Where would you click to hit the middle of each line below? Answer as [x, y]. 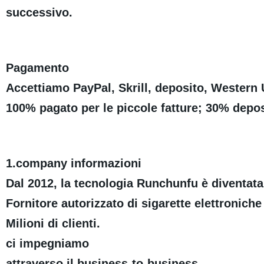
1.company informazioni [73, 164]
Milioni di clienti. [53, 224]
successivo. [39, 13]
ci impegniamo [47, 244]
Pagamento [37, 68]
